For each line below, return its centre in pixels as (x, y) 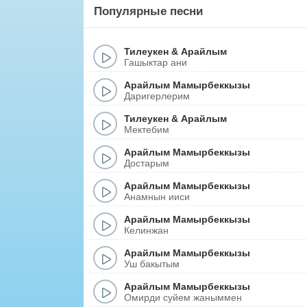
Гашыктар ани (156, 62)
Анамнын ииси (157, 196)
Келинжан (146, 230)
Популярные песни (148, 11)
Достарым (147, 163)
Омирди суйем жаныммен (183, 297)
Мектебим (147, 129)
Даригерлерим (157, 96)
